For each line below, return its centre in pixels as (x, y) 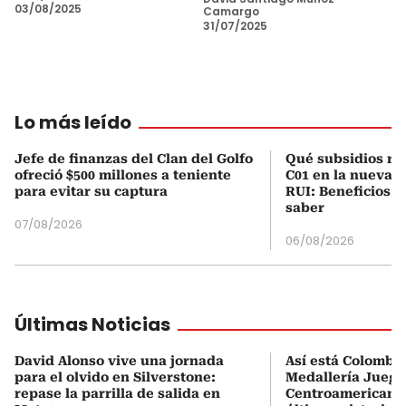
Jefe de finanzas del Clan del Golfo (134, 158)
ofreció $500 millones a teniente (123, 174)
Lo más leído (73, 122)
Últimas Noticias (92, 324)
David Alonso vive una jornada (119, 360)
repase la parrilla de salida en (117, 393)
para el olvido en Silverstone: (115, 377)
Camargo (231, 11)
